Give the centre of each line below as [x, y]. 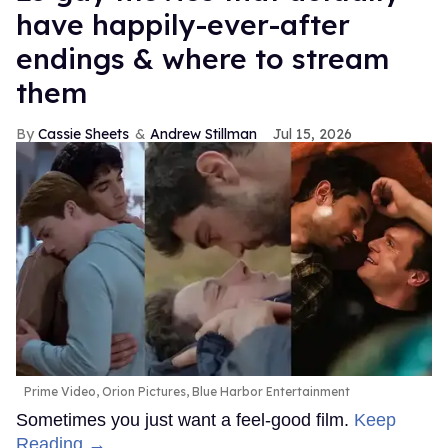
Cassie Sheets [83, 134]
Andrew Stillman [203, 134]
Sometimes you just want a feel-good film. [185, 419]
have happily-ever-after [183, 25]
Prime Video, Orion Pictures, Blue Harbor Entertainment [187, 391]
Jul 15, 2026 [312, 134]
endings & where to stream [202, 59]
